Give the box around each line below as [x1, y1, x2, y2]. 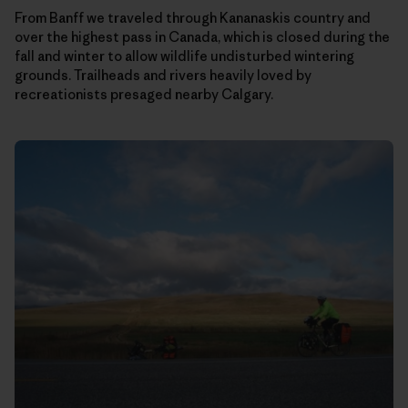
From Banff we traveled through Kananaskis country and [15, 9, 371, 27]
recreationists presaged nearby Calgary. [15, 86, 273, 104]
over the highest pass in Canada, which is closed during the [15, 28, 390, 46]
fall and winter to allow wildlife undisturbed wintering [15, 47, 354, 66]
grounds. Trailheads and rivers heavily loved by [15, 66, 311, 85]
